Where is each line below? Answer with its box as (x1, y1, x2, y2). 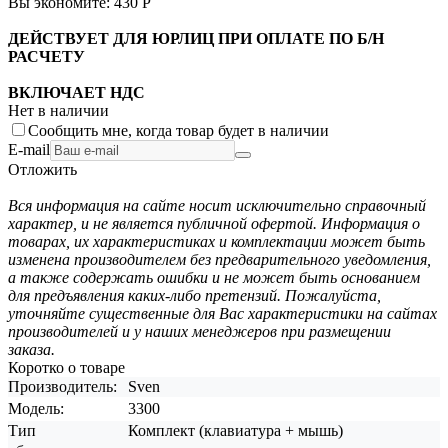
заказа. (8, 340, 55, 358)
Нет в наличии (8, 101, 109, 119)
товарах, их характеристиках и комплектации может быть (8, 232, 425, 250)
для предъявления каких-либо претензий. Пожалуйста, (8, 286, 381, 304)
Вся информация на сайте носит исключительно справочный (8, 196, 426, 214)
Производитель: (8, 377, 117, 395)
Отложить (8, 160, 77, 178)
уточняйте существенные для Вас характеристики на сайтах (8, 304, 437, 322)
